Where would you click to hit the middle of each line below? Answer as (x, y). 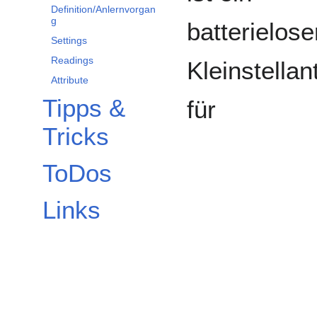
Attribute (70, 80)
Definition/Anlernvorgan (103, 10)
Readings (72, 60)
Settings (69, 41)
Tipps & (84, 108)
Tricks (76, 137)
